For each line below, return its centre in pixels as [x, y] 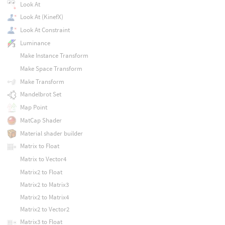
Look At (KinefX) [41, 17]
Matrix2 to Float [41, 172]
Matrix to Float [39, 146]
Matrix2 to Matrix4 [44, 197]
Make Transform [42, 81]
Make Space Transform [51, 69]
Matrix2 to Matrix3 [44, 185]
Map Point [33, 107]
